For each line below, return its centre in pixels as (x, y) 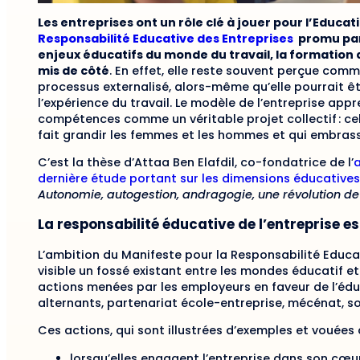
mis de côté (74, 70)
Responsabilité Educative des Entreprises (167, 38)
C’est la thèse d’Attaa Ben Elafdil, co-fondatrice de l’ (196, 163)
